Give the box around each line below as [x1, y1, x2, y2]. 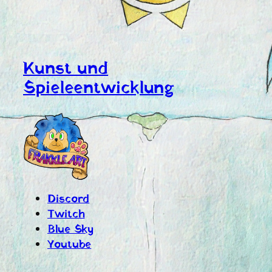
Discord [47, 191, 90, 208]
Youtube [47, 237, 92, 254]
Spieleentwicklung [23, 76, 175, 102]
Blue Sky [47, 222, 94, 239]
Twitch [47, 206, 85, 223]
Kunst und [23, 56, 109, 83]
